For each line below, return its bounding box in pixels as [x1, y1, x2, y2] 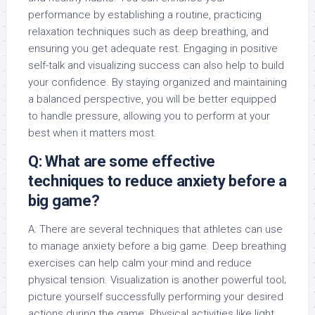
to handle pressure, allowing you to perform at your [28, 110, 270, 122]
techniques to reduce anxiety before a [28, 172, 287, 190]
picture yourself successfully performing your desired [28, 290, 283, 303]
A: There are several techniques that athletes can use [28, 223, 283, 236]
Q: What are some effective [28, 153, 216, 170]
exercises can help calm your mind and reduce [28, 257, 252, 269]
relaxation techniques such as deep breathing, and [28, 25, 269, 38]
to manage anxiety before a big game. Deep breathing [28, 240, 286, 252]
